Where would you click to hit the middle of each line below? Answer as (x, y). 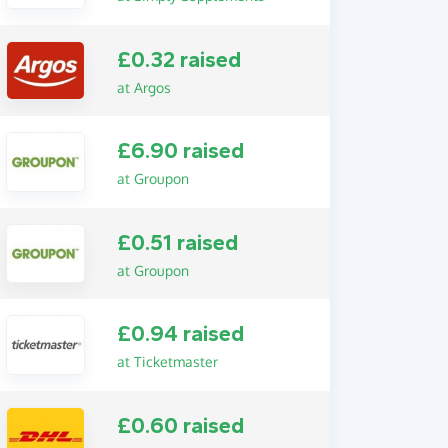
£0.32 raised (178, 59)
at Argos (143, 87)
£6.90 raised (180, 151)
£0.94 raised (180, 334)
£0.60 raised (180, 425)
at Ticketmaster (167, 362)
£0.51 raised (177, 242)
